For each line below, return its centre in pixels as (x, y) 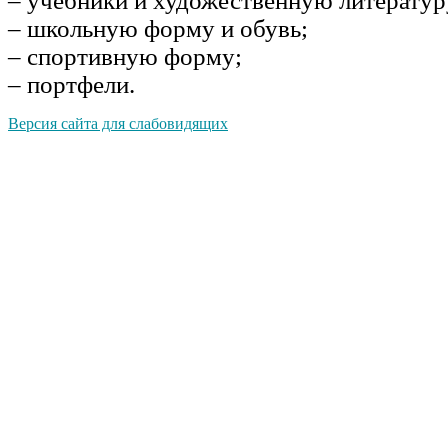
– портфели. (71, 84)
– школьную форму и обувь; (158, 28)
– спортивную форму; (125, 56)
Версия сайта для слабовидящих (118, 123)
